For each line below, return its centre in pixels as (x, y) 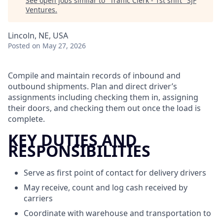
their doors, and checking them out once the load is (104, 108)
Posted (19, 46)
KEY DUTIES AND (73, 140)
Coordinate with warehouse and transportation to (117, 213)
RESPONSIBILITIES (79, 151)
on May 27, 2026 (59, 46)
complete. (26, 119)
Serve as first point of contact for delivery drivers (115, 172)
